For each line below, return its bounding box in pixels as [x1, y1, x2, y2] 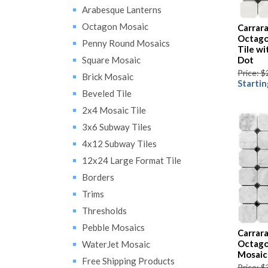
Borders [82, 172, 114, 182]
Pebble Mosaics [82, 222, 145, 233]
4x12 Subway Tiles [82, 138, 157, 149]
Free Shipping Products [82, 255, 175, 266]
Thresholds [82, 205, 127, 216]
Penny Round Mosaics [82, 38, 170, 48]
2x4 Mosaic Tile [82, 105, 146, 115]
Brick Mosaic [82, 71, 133, 82]
